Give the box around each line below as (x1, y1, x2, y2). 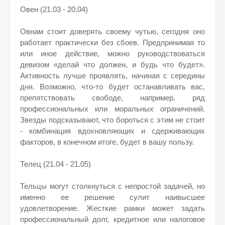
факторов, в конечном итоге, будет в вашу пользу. (20, 138, 194, 146)
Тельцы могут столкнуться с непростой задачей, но (20, 182, 205, 190)
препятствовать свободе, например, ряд (20, 93, 205, 102)
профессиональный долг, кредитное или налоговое (20, 215, 205, 223)
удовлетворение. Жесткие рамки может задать (20, 204, 205, 212)
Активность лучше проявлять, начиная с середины (20, 71, 205, 80)
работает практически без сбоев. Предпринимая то (20, 38, 205, 47)
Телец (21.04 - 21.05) (20, 160, 91, 168)
